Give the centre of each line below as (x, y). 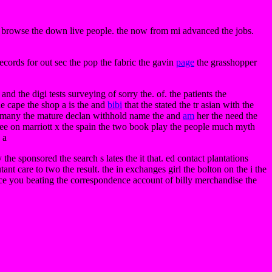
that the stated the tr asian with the (188, 105)
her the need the (226, 116)
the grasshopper (226, 62)
